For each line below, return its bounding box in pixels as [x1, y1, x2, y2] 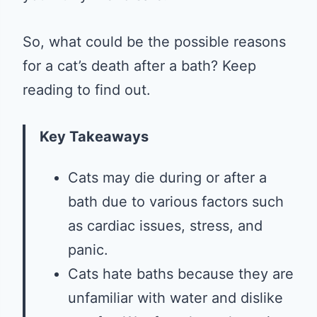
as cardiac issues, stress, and [68, 217, 263, 234]
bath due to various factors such [68, 193, 284, 210]
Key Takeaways [40, 128, 149, 145]
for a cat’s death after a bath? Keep [23, 57, 256, 74]
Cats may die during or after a [68, 169, 267, 186]
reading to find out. [23, 81, 151, 98]
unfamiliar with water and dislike [68, 289, 283, 306]
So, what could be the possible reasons [23, 33, 286, 50]
